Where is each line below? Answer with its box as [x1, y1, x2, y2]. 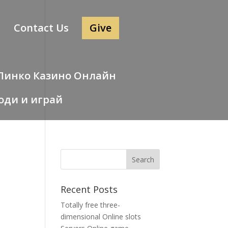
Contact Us [14, 21, 69, 35]
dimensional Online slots [61, 212, 141, 221]
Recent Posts [61, 183, 118, 195]
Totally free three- [61, 200, 121, 210]
